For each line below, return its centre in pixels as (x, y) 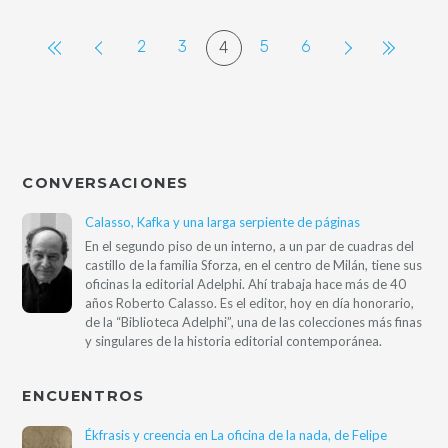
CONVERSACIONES (105, 183)
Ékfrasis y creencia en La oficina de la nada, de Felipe (236, 434)
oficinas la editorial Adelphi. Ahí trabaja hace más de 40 (246, 284)
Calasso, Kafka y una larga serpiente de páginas (223, 221)
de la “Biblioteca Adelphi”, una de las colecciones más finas (254, 322)
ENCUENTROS (83, 396)
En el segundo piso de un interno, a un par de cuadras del (250, 246)
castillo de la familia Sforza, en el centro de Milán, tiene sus (254, 265)
